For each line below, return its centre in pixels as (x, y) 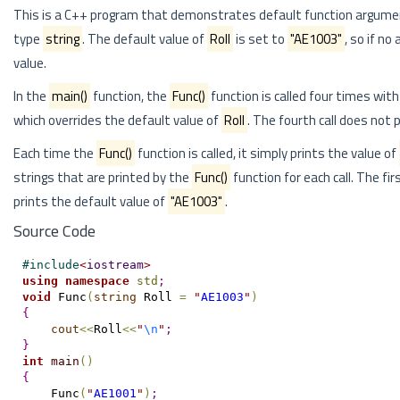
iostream (115, 264)
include (54, 264)
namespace (97, 280)
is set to (260, 39)
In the (31, 96)
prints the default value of (91, 201)
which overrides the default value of (117, 120)
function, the (130, 96)
